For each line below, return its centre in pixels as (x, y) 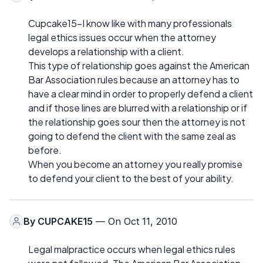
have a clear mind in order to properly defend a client (141, 93)
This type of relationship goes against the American (139, 65)
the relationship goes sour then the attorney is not (137, 122)
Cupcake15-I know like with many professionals (130, 23)
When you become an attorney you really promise (135, 164)
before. (45, 150)
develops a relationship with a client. (106, 51)
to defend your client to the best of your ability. (131, 178)
